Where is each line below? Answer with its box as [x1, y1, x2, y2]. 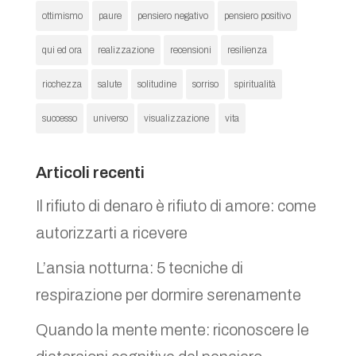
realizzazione [97, 44, 154, 56]
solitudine [137, 79, 176, 91]
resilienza [226, 44, 267, 56]
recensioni [169, 44, 211, 56]
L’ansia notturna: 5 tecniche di [35, 259, 243, 277]
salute [97, 79, 122, 91]
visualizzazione [143, 113, 209, 125]
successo [41, 113, 77, 125]
